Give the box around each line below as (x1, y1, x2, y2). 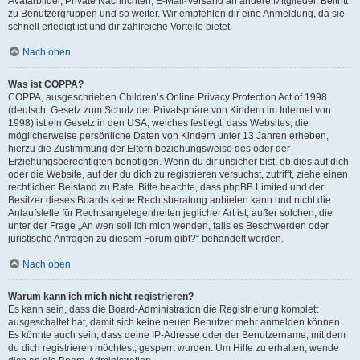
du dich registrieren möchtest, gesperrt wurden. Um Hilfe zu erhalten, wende (8, 342, 339, 354)
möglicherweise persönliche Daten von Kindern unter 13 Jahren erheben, (8, 130, 329, 141)
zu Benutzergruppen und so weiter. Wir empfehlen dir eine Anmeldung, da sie (8, 8, 345, 19)
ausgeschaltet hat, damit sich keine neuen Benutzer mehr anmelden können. (8, 317, 342, 328)
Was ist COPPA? (8, 79, 84, 90)
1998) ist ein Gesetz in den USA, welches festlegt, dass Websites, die (8, 117, 309, 129)
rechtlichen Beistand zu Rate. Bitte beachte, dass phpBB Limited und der (8, 182, 324, 193)
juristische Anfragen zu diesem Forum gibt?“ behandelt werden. (8, 233, 284, 244)
